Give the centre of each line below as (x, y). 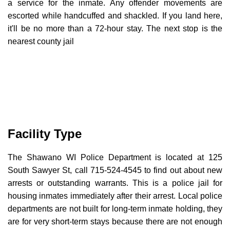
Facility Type (45, 134)
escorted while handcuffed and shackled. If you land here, (115, 16)
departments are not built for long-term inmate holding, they (115, 209)
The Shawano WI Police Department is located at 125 (115, 157)
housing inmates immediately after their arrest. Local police (115, 196)
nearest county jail (41, 41)
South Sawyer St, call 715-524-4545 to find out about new (115, 170)
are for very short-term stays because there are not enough (115, 222)
